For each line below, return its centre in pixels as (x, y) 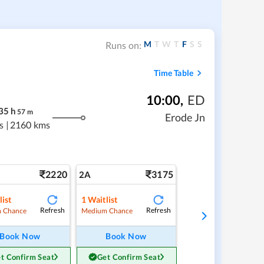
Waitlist (103, 199)
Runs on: (123, 45)
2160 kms (30, 124)
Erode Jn (185, 118)
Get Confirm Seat (129, 257)
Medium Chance (107, 210)
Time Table (173, 73)
